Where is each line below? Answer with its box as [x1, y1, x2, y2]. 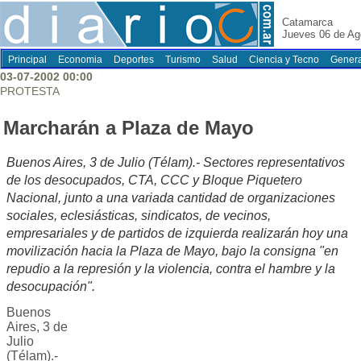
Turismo [165, 54, 201, 65]
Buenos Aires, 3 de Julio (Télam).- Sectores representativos [6, 156, 345, 170]
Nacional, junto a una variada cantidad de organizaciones [6, 191, 335, 205]
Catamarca [282, 16, 333, 28]
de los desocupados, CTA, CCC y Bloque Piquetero [6, 173, 302, 188]
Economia [58, 54, 102, 65]
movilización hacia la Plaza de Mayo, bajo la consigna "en [6, 244, 338, 259]
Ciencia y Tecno [249, 54, 319, 65]
